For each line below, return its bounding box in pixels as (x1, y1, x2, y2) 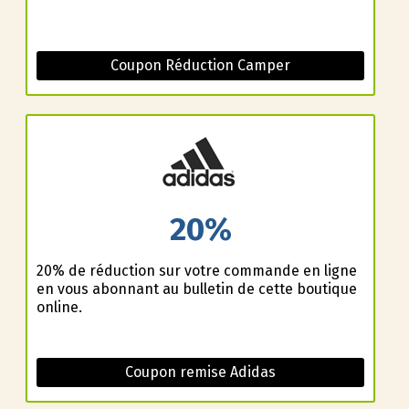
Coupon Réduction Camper (110, 57, 290, 75)
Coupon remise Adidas (125, 362, 276, 381)
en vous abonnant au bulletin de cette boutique (36, 279, 357, 298)
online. (36, 298, 82, 316)
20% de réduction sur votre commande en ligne (36, 261, 357, 279)
